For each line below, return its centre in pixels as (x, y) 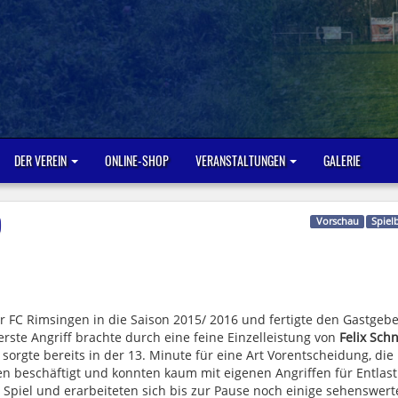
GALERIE (342, 160)
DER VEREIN (42, 160)
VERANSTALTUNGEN (242, 160)
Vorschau (337, 221)
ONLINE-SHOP (137, 160)
